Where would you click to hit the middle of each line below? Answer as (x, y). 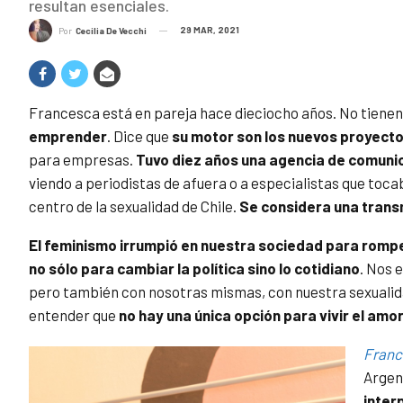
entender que (74, 315)
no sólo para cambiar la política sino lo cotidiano (194, 269)
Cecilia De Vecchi (111, 31)
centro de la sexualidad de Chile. (134, 206)
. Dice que (139, 136)
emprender (68, 136)
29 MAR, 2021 (210, 30)
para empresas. (82, 160)
